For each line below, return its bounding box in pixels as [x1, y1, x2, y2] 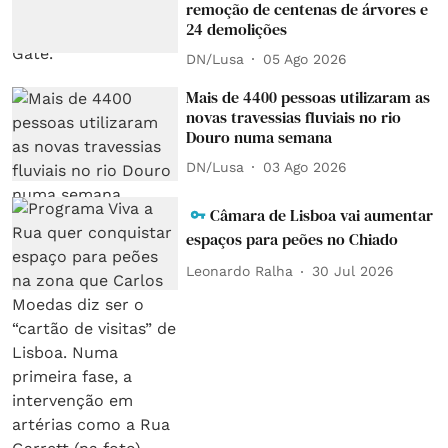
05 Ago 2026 [263, 50, 348, 67]
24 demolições [186, 18, 288, 41]
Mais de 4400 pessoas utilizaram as [186, 86, 431, 109]
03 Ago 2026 [263, 158, 348, 175]
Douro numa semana [186, 126, 333, 149]
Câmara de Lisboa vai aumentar [210, 203, 434, 226]
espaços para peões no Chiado [186, 227, 399, 250]
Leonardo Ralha [186, 263, 294, 280]
